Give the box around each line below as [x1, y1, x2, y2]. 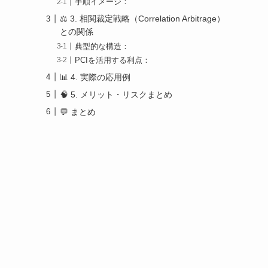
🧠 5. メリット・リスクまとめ [60, 89, 172, 99]
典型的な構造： [75, 42, 130, 51]
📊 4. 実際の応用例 [60, 72, 130, 82]
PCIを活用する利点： [75, 56, 151, 65]
